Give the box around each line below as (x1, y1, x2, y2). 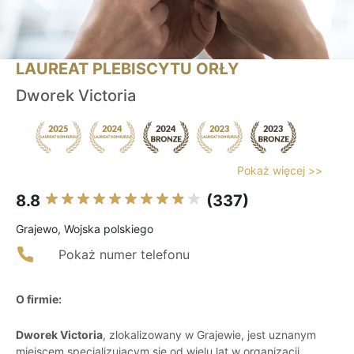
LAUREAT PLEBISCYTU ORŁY (16, 59, 239, 79)
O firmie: (16, 292, 62, 307)
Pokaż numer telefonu (58, 247, 190, 263)
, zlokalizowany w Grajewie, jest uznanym (103, 328, 316, 342)
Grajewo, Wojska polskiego (16, 222, 153, 236)
